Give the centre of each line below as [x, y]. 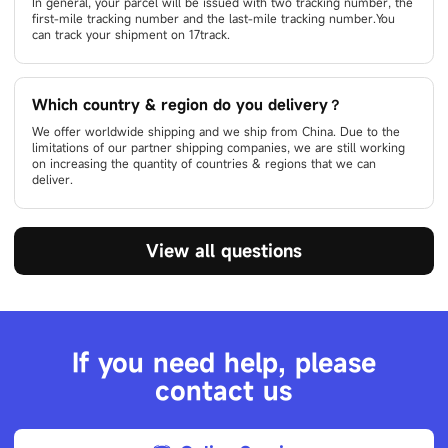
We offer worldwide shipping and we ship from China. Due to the [216, 132]
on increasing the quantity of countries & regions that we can [204, 164]
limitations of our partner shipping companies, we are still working [219, 148]
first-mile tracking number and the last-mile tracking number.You [214, 19]
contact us [224, 391]
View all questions [224, 250]
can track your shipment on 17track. [131, 35]
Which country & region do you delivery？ [187, 105]
